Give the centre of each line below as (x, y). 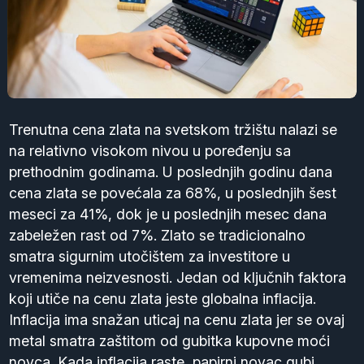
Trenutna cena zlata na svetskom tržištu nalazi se (173, 130)
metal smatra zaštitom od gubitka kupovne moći (170, 341)
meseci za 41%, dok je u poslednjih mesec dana (168, 214)
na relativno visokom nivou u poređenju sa (150, 151)
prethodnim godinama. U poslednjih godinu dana (171, 172)
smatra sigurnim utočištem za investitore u (150, 257)
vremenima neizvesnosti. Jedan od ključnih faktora (178, 278)
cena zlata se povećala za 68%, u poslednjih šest (173, 193)
